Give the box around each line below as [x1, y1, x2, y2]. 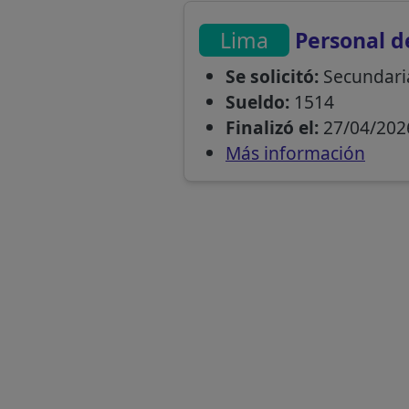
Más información [225, 141, 365, 166]
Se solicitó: [225, 64, 319, 89]
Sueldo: [225, 89, 289, 115]
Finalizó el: [225, 115, 319, 141]
